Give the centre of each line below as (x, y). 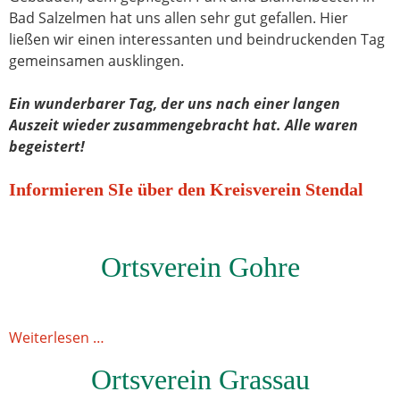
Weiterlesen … (57, 337)
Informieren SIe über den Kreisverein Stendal (186, 189)
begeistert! (47, 146)
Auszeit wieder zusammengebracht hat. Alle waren (183, 125)
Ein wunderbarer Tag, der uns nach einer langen (175, 104)
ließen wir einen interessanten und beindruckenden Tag (197, 39)
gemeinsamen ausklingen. (96, 61)
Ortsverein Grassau (200, 379)
